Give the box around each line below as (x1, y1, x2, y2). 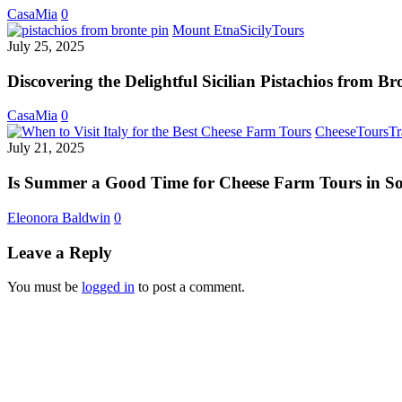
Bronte (303, 118, 342, 134)
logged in (82, 279, 135, 295)
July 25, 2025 (7, 39, 84, 54)
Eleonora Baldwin (7, 209, 110, 225)
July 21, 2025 (7, 140, 84, 156)
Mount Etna (172, 22, 240, 38)
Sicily (240, 22, 272, 38)
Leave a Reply (7, 242, 112, 262)
